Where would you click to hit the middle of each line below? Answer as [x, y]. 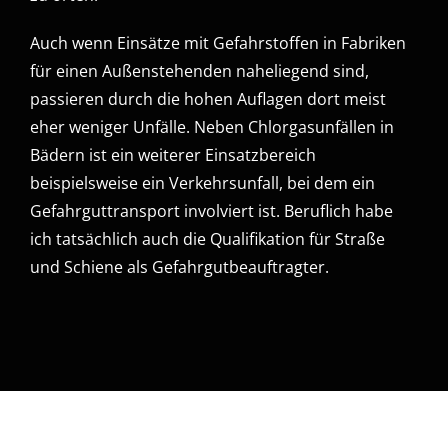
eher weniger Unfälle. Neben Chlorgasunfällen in [212, 127]
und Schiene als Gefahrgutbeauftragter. [179, 267]
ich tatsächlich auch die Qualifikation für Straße [207, 239]
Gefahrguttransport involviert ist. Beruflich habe [211, 211]
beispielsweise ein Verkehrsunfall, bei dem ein [202, 183]
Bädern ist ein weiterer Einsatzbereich [173, 155]
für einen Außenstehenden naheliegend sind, [199, 71]
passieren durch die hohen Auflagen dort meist [208, 99]
